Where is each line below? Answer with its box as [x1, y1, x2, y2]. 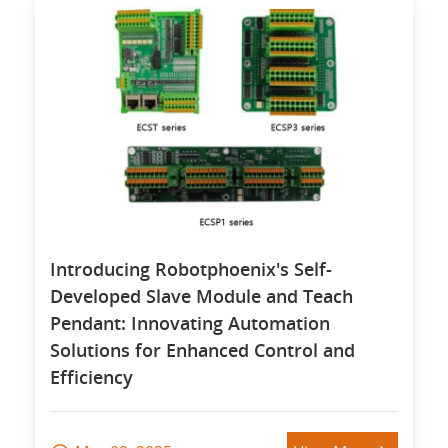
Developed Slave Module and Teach [50, 284, 353, 308]
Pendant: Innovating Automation [50, 311, 330, 335]
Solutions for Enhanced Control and [50, 338, 355, 362]
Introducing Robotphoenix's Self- [50, 257, 332, 281]
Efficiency [50, 365, 133, 389]
